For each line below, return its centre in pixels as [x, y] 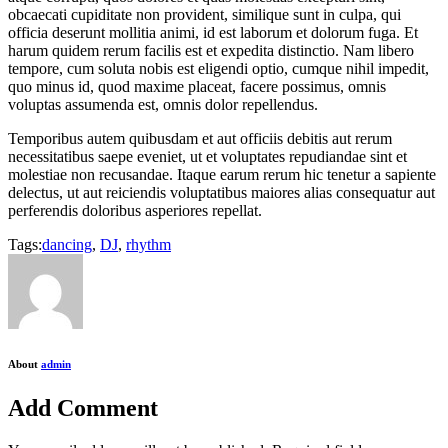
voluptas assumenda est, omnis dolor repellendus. [163, 104]
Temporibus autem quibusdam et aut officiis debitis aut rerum [200, 138]
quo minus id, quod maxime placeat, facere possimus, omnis [197, 86]
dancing [67, 244]
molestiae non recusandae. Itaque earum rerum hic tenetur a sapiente [222, 174]
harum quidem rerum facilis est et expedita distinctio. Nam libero [211, 50]
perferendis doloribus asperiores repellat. [135, 210]
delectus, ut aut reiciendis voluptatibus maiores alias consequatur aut [221, 192]
